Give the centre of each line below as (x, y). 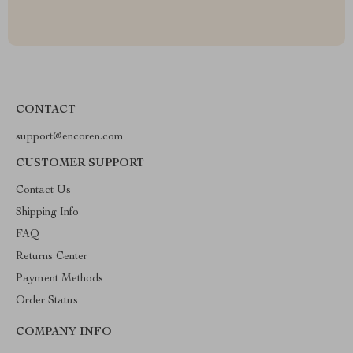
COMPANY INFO (64, 333)
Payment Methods (59, 279)
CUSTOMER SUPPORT (80, 164)
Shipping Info (47, 213)
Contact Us (43, 191)
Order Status (47, 301)
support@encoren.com (70, 137)
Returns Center (52, 257)
